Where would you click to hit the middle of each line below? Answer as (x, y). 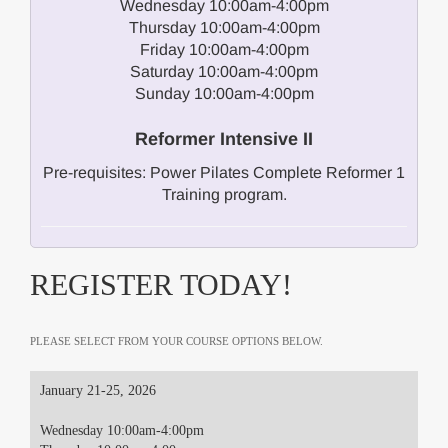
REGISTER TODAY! (161, 284)
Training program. (224, 194)
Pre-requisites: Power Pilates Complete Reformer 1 (224, 172)
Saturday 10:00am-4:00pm (224, 71)
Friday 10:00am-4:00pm (224, 49)
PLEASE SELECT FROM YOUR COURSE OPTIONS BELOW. (176, 341)
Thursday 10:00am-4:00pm (224, 27)
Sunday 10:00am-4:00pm (224, 93)
